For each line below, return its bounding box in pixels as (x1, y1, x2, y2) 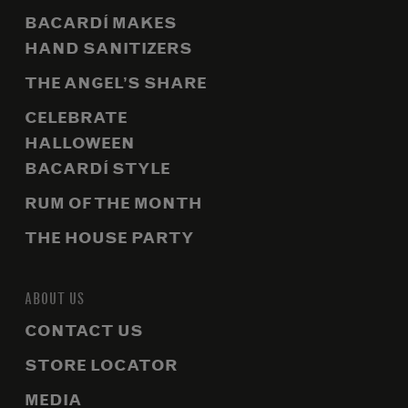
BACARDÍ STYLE (25, 158, 170, 178)
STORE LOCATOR (25, 355, 178, 375)
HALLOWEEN (25, 133, 135, 153)
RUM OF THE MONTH (25, 193, 202, 213)
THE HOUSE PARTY (25, 228, 194, 248)
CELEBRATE (25, 107, 127, 127)
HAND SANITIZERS (25, 38, 192, 58)
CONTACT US (25, 321, 143, 341)
